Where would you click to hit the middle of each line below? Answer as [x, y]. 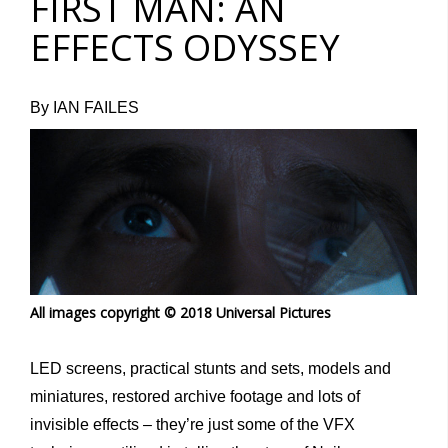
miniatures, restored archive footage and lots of [195, 396]
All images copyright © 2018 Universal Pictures [180, 312]
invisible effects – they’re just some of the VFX [192, 424]
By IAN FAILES [84, 108]
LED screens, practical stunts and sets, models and [210, 368]
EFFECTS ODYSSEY [185, 48]
